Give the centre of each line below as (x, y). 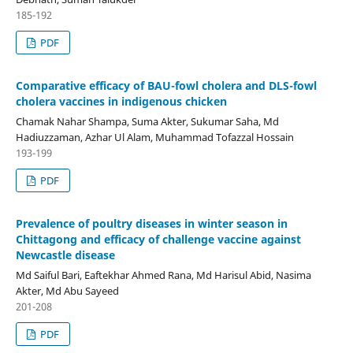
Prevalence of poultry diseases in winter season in (151, 223)
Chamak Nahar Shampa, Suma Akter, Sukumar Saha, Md (147, 121)
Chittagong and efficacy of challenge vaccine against (158, 239)
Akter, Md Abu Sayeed (67, 290)
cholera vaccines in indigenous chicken (121, 101)
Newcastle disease (65, 255)
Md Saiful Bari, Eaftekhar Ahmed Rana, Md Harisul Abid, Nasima (163, 275)
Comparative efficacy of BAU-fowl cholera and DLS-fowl (166, 85)
